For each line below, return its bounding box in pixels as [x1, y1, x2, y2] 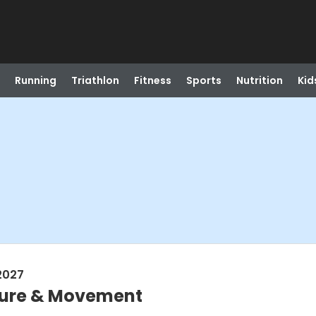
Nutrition [236, 73, 283, 87]
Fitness [133, 73, 171, 87]
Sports [186, 73, 221, 87]
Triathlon [71, 73, 119, 87]
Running [14, 73, 56, 87]
